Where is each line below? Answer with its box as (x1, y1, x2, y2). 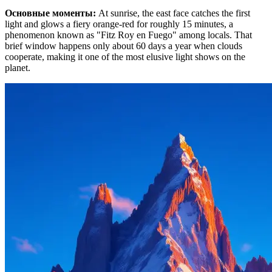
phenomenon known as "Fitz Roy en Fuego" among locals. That (5, 29, 252, 40)
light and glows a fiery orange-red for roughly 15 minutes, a (5, 18, 233, 29)
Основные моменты (5, 7, 93, 18)
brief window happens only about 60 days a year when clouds (5, 40, 242, 51)
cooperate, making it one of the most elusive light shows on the (5, 51, 245, 62)
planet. (5, 62, 30, 73)
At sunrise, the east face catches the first (98, 7, 250, 18)
